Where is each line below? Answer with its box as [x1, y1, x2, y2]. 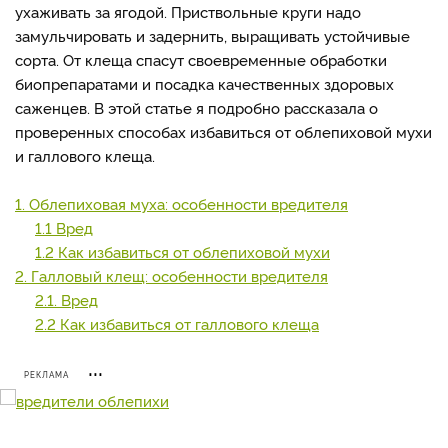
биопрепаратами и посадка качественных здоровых [15, 73, 394, 94]
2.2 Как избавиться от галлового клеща [35, 313, 319, 334]
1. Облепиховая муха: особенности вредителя [15, 193, 348, 214]
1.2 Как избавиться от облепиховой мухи [35, 241, 330, 262]
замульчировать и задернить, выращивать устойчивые [15, 25, 410, 46]
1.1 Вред [35, 217, 93, 238]
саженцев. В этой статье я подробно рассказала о [15, 97, 378, 118]
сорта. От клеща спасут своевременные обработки [15, 49, 387, 70]
